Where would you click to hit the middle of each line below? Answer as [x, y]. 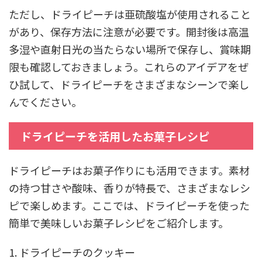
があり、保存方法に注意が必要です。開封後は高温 [129, 31]
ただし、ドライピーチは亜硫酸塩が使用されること [130, 14]
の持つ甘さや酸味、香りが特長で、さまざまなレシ [130, 187]
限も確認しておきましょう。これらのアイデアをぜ [129, 66]
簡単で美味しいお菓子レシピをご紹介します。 [119, 223]
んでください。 [45, 101]
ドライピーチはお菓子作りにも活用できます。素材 [129, 170]
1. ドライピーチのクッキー [72, 252]
